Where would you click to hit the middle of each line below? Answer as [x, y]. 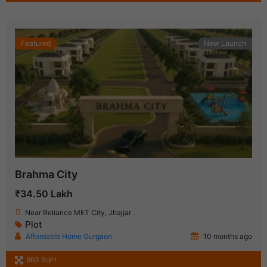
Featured [36, 44]
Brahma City [46, 175]
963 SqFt [41, 260]
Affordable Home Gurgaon [69, 237]
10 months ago [227, 237]
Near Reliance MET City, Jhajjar [78, 213]
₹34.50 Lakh [44, 194]
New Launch [225, 44]
